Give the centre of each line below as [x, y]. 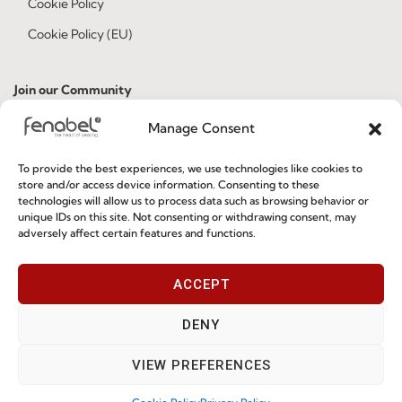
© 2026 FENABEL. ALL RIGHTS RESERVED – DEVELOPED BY [143, 388]
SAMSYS [290, 388]
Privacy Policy [188, 256]
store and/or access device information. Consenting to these [169, 184]
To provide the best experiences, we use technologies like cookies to [190, 168]
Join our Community [73, 90]
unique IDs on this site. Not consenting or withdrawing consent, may [187, 217]
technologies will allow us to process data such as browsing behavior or [193, 201]
